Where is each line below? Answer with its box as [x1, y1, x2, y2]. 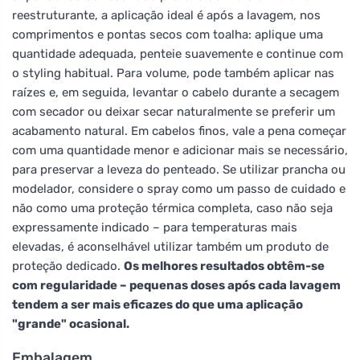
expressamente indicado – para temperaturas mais [12, 219, 297, 235]
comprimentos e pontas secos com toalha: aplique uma [12, 27, 323, 42]
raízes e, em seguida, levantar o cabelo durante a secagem [12, 84, 339, 100]
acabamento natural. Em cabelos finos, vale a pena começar [12, 123, 346, 138]
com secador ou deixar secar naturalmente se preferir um [12, 104, 335, 119]
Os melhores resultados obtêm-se [124, 258, 325, 273]
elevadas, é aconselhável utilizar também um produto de [12, 239, 329, 254]
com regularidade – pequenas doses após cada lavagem [12, 277, 341, 292]
